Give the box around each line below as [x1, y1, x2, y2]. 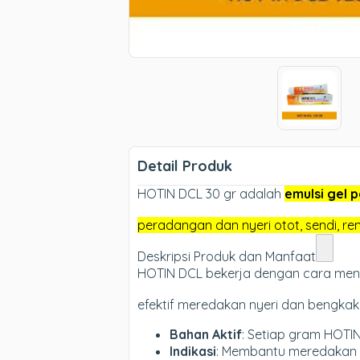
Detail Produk [137, 157, 232, 175]
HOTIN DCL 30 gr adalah [137, 186, 284, 202]
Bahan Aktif [170, 326, 242, 342]
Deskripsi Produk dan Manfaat [137, 248, 316, 264]
